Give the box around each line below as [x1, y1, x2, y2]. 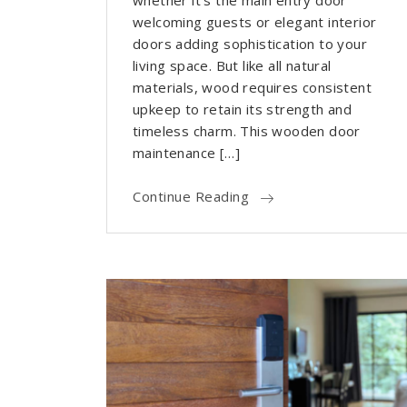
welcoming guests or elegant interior [133, 13, 377, 32]
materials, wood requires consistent [133, 78, 372, 97]
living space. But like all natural [133, 56, 332, 75]
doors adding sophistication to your [133, 35, 367, 54]
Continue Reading [133, 187, 249, 206]
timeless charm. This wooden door [133, 122, 361, 141]
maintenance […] [133, 144, 241, 163]
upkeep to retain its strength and [133, 100, 352, 119]
